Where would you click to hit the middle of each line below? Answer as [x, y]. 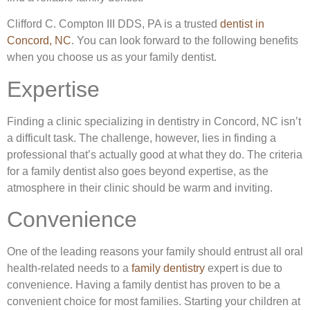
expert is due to [244, 268]
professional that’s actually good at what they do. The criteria [155, 154]
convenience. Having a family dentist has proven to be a [144, 285]
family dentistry [168, 268]
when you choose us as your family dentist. [112, 57]
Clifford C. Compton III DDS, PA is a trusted [113, 24]
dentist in [242, 24]
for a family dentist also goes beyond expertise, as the [138, 171]
